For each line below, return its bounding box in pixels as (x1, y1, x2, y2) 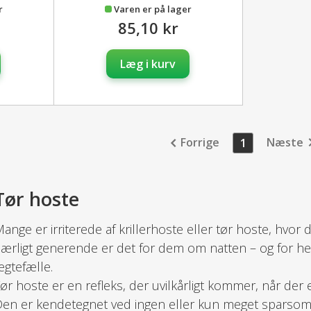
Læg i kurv (120, 56, 176, 72)
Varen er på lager (113, 2, 192, 15)
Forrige (180, 134, 219, 150)
